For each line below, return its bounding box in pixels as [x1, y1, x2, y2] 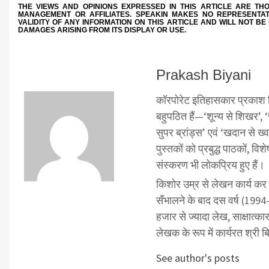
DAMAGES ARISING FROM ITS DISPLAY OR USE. [18, 26, 186, 35]
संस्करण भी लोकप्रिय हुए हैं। [156, 158, 265, 172]
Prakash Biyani [156, 67, 251, 83]
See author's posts [156, 251, 240, 265]
